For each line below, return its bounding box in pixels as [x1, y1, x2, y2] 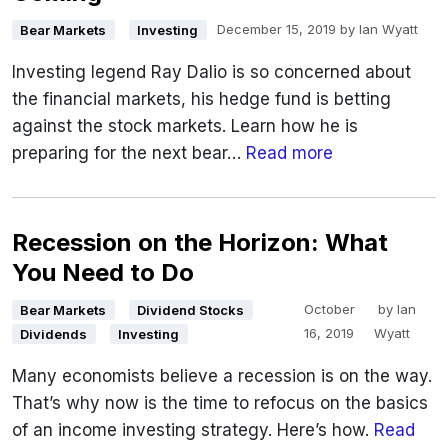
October [304, 301, 356, 318]
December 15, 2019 [216, 21, 336, 38]
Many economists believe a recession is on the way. [12, 366, 432, 387]
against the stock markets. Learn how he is [12, 116, 358, 137]
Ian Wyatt [358, 21, 418, 38]
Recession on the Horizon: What [12, 228, 388, 258]
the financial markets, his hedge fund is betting [12, 89, 391, 110]
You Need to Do [12, 258, 194, 288]
